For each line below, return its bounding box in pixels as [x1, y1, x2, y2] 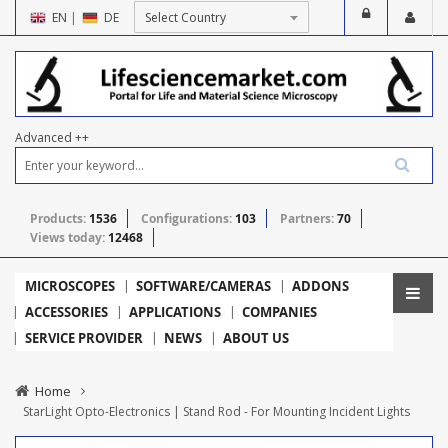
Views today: [30, 228, 108, 246]
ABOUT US [223, 328, 289, 347]
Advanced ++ [15, 128, 89, 146]
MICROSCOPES [25, 276, 115, 295]
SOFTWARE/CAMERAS [136, 276, 271, 295]
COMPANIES [242, 302, 317, 321]
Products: [30, 209, 89, 227]
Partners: [280, 209, 337, 227]
